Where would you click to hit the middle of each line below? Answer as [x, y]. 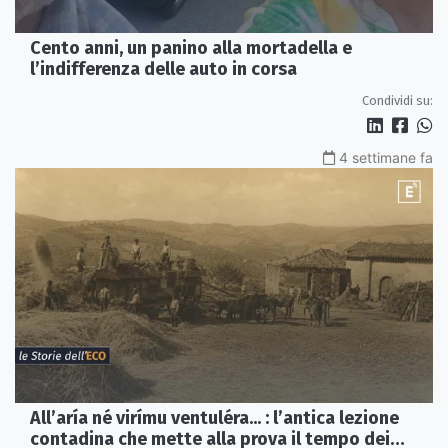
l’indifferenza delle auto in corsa [163, 68]
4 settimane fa [386, 157]
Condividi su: [397, 100]
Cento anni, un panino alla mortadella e [191, 47]
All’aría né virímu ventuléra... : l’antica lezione [214, 417]
